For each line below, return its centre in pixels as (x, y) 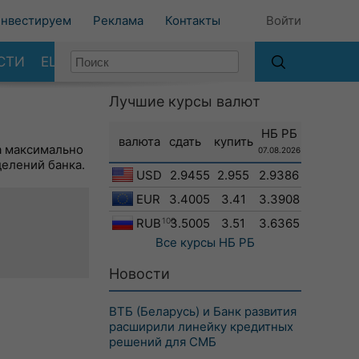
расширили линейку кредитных (201, 327)
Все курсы (186, 242)
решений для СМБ (163, 342)
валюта (139, 141)
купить (233, 141)
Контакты (193, 20)
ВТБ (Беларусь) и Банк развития (203, 311)
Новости (139, 274)
